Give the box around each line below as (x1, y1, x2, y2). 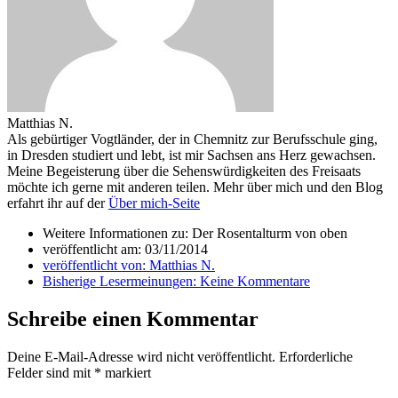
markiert (101, 365, 151, 381)
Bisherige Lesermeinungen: (43, 274, 200, 290)
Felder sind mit (7, 365, 94, 381)
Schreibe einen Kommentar (7, 307, 259, 331)
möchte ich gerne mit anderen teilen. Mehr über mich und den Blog (7, 179, 383, 195)
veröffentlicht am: (43, 242, 145, 258)
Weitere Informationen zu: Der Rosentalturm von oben (43, 226, 347, 242)
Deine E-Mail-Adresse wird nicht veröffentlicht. (7, 349, 275, 365)
